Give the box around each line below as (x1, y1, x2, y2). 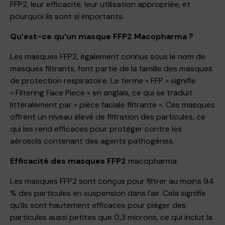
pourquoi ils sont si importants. (10, 11, 124, 22)
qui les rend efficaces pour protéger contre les (10, 123, 182, 134)
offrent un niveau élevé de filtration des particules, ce (10, 111, 205, 122)
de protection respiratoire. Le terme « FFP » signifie (10, 75, 196, 86)
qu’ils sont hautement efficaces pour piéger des (10, 199, 186, 210)
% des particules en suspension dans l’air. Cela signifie (10, 187, 206, 198)
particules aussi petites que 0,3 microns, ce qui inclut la (10, 211, 212, 222)
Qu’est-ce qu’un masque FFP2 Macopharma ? (10, 31, 193, 42)
